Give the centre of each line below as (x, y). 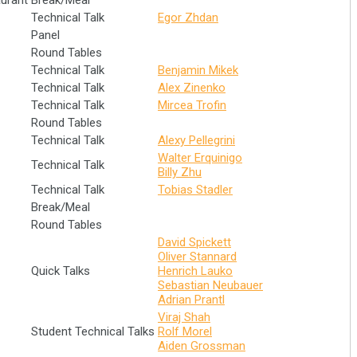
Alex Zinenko (192, 88)
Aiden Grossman (202, 346)
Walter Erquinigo (200, 158)
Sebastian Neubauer (210, 285)
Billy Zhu (180, 172)
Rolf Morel (185, 331)
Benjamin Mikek (198, 70)
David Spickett (194, 242)
